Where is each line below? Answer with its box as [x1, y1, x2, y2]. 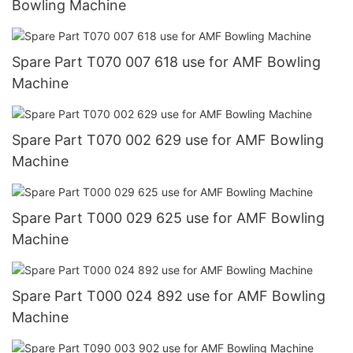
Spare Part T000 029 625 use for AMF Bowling [12, 209, 325, 226]
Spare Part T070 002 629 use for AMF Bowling [12, 131, 324, 148]
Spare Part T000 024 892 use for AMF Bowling [12, 288, 325, 305]
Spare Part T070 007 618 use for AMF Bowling [12, 53, 321, 70]
